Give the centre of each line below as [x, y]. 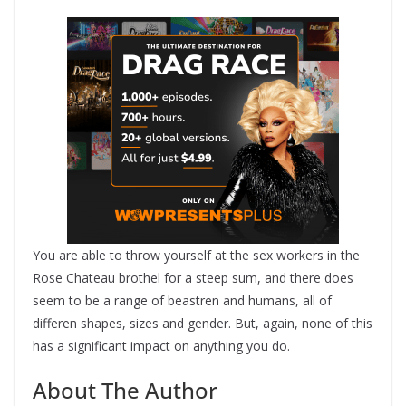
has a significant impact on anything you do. [161, 346]
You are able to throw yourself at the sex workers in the [196, 255]
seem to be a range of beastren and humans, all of [182, 300]
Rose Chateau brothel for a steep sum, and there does [193, 278]
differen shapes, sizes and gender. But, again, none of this [203, 323]
